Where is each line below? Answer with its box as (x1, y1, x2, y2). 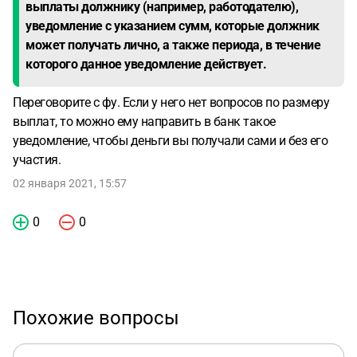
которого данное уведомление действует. (25, 57, 266, 72)
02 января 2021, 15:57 (13, 177, 127, 190)
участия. (13, 152, 61, 167)
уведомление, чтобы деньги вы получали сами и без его (13, 133, 328, 148)
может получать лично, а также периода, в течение (25, 37, 320, 53)
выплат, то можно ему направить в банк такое (13, 114, 276, 129)
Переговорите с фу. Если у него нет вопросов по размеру (13, 95, 329, 110)
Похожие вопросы (13, 307, 179, 329)
